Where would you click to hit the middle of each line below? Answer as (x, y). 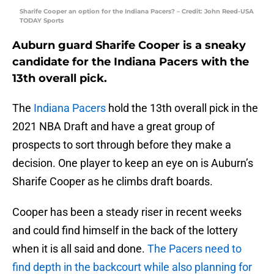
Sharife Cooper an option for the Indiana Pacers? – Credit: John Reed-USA (137, 12)
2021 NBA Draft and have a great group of (113, 127)
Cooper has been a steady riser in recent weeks (127, 212)
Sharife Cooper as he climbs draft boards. (113, 182)
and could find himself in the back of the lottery (125, 231)
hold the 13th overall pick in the (182, 108)
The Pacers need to (194, 249)
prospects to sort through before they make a (122, 145)
